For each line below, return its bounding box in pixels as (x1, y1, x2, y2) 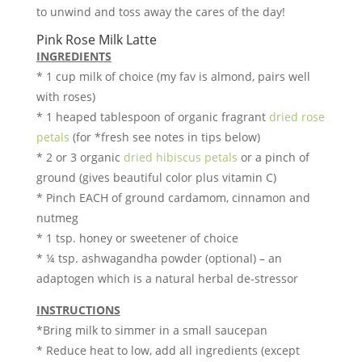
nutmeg (36, 210, 78, 225)
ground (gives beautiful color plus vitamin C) (36, 170, 276, 185)
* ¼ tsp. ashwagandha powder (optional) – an (36, 250, 282, 266)
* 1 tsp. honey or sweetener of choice (36, 230, 238, 246)
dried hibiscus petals (123, 149, 238, 165)
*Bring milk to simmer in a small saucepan (36, 322, 267, 338)
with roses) (36, 89, 95, 104)
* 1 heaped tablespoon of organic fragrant (36, 109, 269, 124)
